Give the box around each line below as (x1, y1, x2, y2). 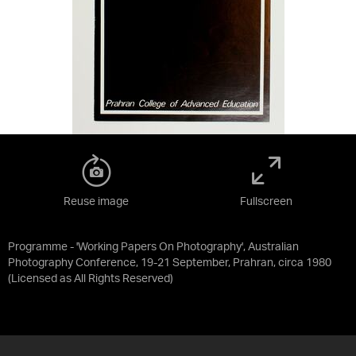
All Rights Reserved (74, 273, 170, 284)
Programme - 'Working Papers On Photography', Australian (8, 242, 299, 253)
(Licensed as (8, 273, 74, 284)
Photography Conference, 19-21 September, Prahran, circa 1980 (8, 257, 331, 269)
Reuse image (64, 196, 129, 207)
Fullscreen (240, 196, 292, 207)
